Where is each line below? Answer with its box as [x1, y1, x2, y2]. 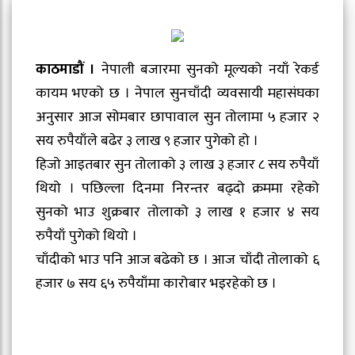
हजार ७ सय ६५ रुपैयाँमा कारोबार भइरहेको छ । [36, 272, 277, 296]
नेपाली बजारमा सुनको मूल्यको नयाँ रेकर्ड [95, 58, 320, 82]
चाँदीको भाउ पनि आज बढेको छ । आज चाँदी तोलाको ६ [36, 248, 319, 273]
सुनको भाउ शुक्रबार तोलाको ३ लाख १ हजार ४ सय [36, 200, 319, 225]
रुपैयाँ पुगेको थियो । [36, 224, 137, 249]
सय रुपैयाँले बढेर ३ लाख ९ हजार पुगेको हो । [36, 129, 258, 154]
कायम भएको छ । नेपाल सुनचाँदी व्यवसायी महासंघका [36, 82, 319, 106]
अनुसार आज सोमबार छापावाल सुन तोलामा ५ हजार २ [36, 105, 319, 130]
